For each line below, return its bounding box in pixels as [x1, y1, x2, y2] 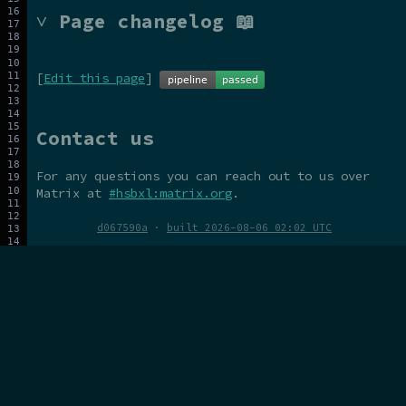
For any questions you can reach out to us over [36, 167, 370, 184]
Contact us [36, 126, 154, 151]
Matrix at [36, 184, 109, 201]
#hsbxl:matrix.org [109, 184, 232, 201]
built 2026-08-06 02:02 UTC [167, 220, 332, 234]
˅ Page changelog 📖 [36, 9, 255, 34]
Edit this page [43, 70, 145, 87]
